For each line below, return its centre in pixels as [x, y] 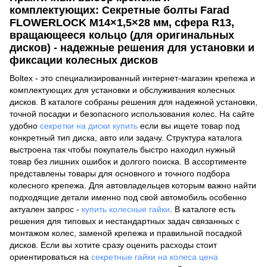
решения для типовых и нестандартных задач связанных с [125, 221]
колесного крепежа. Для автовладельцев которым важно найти [133, 185]
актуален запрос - [46, 209]
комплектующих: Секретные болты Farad [119, 10]
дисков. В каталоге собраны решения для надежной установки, [133, 102]
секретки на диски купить [89, 125]
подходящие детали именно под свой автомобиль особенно [128, 197]
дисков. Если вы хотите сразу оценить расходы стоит [113, 245]
